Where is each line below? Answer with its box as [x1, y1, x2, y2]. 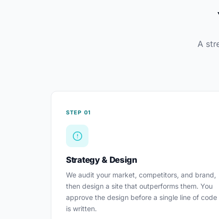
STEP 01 [66, 109, 91, 116]
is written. [66, 204, 97, 213]
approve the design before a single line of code [66, 193, 217, 201]
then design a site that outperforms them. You [66, 182, 213, 190]
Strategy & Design [66, 155, 137, 165]
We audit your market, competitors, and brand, [66, 171, 216, 179]
